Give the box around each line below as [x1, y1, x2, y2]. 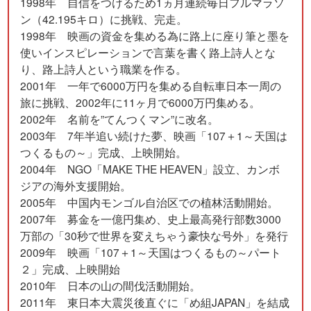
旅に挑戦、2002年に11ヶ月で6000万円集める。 [20, 94, 261, 110]
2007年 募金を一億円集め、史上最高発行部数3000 [20, 211, 282, 227]
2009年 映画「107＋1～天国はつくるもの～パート [20, 244, 282, 260]
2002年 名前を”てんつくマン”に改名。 [20, 111, 219, 127]
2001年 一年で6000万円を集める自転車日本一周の [20, 78, 282, 94]
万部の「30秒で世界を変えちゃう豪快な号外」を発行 [20, 228, 289, 244]
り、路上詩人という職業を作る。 [20, 61, 187, 77]
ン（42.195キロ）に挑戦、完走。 [20, 11, 188, 27]
